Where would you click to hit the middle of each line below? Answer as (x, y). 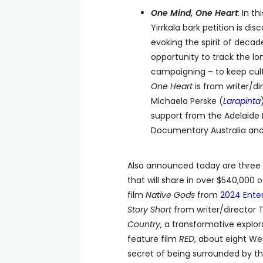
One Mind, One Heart (194, 13)
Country (144, 224)
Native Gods (170, 195)
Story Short (149, 210)
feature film (153, 239)
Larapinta (242, 101)
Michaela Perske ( (187, 101)
